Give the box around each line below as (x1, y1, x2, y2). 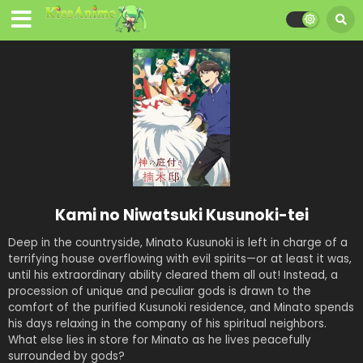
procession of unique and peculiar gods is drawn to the (8, 283, 311, 299)
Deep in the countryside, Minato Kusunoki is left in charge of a (8, 234, 348, 250)
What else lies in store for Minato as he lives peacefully (8, 331, 311, 348)
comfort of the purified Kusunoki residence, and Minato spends (8, 299, 354, 315)
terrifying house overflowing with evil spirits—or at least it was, (8, 250, 352, 267)
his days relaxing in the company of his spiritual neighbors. (8, 315, 327, 331)
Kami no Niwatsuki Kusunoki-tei (54, 203, 309, 226)
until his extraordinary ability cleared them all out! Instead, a (8, 267, 338, 283)
